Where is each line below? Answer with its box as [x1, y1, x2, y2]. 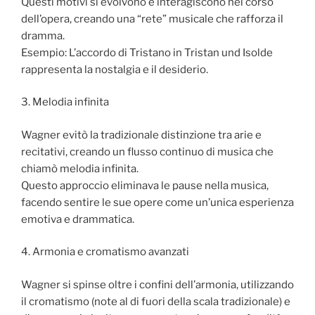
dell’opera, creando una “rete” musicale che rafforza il [21, 12, 283, 25]
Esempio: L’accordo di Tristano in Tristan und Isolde [21, 46, 273, 59]
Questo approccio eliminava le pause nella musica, [21, 179, 269, 192]
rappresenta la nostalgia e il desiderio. [21, 63, 208, 76]
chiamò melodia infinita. [21, 162, 139, 175]
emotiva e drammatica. [21, 212, 134, 226]
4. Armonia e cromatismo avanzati [21, 245, 189, 259]
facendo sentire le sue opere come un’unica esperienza [21, 195, 294, 209]
